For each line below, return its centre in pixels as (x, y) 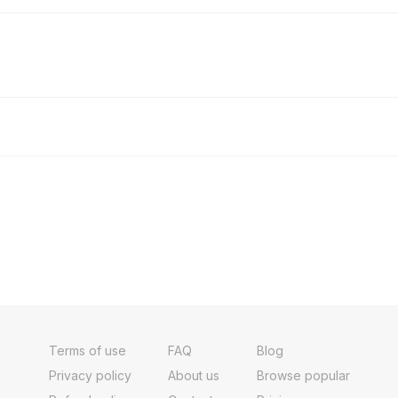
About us (194, 375)
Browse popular (303, 375)
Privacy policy (90, 375)
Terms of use (87, 350)
